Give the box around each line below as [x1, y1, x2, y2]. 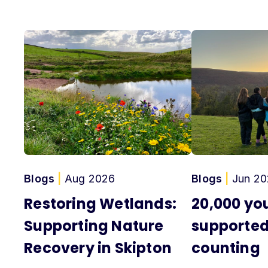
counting [191, 238, 263, 258]
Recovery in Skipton [24, 238, 172, 258]
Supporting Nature [24, 216, 164, 236]
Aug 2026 [61, 172, 115, 185]
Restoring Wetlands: [24, 194, 177, 214]
